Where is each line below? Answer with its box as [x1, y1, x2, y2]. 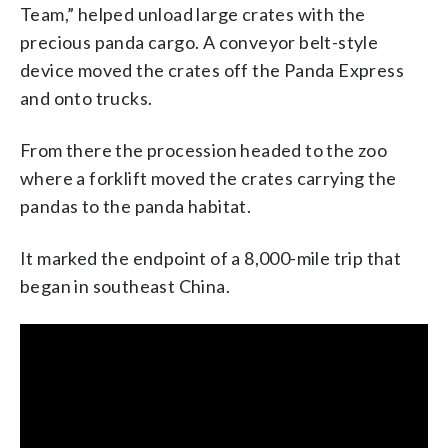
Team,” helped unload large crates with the [20, 2, 366, 25]
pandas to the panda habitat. [20, 194, 252, 217]
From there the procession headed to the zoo [20, 138, 388, 161]
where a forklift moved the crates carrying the [20, 166, 397, 189]
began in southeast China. [20, 274, 230, 297]
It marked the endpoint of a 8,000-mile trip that [20, 246, 402, 269]
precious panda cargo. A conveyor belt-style [20, 30, 379, 53]
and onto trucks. [20, 86, 153, 109]
